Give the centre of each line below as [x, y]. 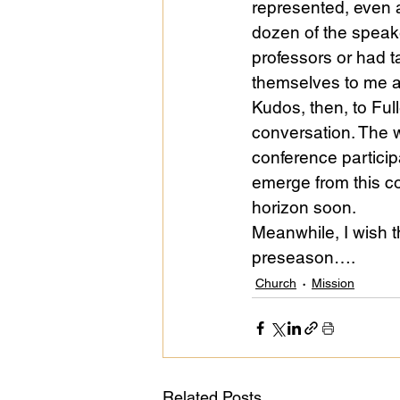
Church [276, 283]
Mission [333, 283]
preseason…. [304, 258]
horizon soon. [304, 208]
